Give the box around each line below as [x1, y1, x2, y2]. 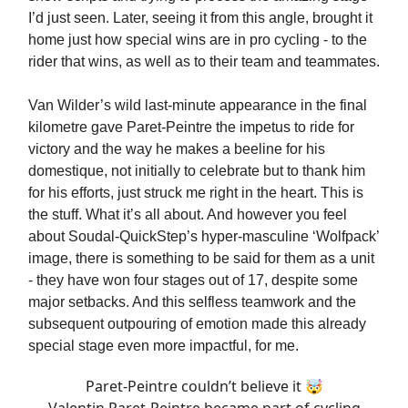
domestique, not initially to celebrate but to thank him [28, 163, 365, 179]
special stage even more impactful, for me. [28, 338, 299, 354]
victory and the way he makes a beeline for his [28, 141, 325, 158]
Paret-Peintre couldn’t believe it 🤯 [85, 376, 323, 397]
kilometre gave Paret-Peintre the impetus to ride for [28, 119, 354, 136]
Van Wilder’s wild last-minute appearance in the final [28, 97, 367, 114]
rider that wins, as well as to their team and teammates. [28, 54, 380, 70]
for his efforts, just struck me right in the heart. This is [28, 185, 363, 201]
